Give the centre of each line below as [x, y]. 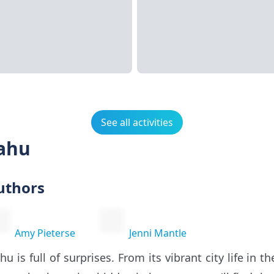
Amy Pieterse [45, 233]
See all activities [137, 122]
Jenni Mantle [158, 233]
